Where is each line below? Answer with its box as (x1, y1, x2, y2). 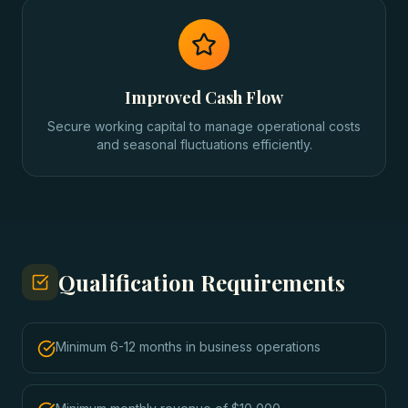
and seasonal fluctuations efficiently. (96, 137, 312, 152)
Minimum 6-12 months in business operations (56, 339, 321, 354)
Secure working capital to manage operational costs (47, 118, 361, 134)
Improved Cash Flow (125, 87, 283, 108)
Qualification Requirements (58, 268, 345, 297)
